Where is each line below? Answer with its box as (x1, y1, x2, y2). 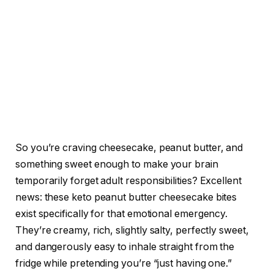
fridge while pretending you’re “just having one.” (15, 257, 232, 269)
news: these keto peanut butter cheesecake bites (15, 191, 237, 203)
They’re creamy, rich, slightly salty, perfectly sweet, (15, 224, 249, 236)
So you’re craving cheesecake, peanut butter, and (15, 141, 243, 154)
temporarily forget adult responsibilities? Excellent (15, 174, 242, 187)
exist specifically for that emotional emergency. (15, 207, 228, 220)
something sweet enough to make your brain (15, 158, 218, 170)
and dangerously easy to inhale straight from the (15, 240, 235, 253)
